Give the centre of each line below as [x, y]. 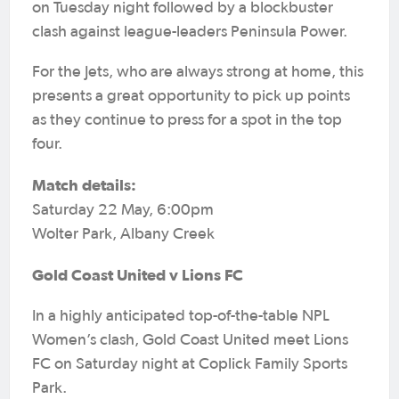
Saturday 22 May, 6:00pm [123, 210]
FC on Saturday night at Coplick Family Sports [190, 364]
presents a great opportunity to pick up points [191, 96]
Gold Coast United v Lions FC [138, 275]
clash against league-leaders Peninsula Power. [190, 32]
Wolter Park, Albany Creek [123, 234]
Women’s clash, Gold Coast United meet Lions [190, 340]
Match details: [84, 185]
